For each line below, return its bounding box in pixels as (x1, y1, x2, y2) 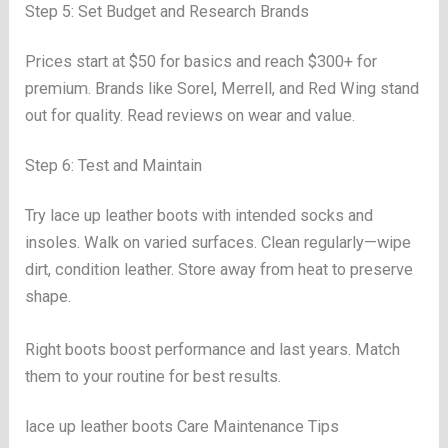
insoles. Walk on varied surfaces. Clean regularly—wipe (25, 232, 412, 252)
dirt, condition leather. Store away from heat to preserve (25, 259, 414, 279)
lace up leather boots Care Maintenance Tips (25, 417, 340, 437)
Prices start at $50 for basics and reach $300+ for (25, 52, 378, 72)
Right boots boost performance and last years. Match (25, 340, 401, 360)
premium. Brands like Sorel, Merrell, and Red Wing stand (25, 79, 420, 99)
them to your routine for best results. (25, 367, 282, 387)
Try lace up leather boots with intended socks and (25, 205, 374, 225)
